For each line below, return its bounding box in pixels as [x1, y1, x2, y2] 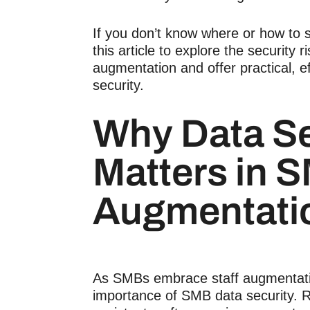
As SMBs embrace [93, 271, 212, 286]
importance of [93, 288, 181, 303]
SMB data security [181, 288, 293, 303]
